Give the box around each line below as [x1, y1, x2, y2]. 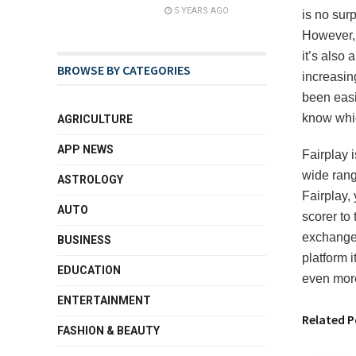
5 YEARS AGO [172, 6, 229, 16]
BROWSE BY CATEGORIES [57, 62, 191, 78]
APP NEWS [57, 143, 114, 156]
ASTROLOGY [57, 173, 123, 186]
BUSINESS [57, 234, 111, 246]
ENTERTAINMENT [57, 294, 151, 307]
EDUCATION [57, 264, 121, 277]
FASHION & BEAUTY [57, 324, 160, 337]
